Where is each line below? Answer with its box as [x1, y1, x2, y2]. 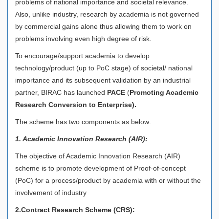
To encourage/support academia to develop [15, 51, 150, 60]
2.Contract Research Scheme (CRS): [15, 205, 135, 214]
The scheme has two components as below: [15, 117, 151, 126]
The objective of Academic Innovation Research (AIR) [15, 152, 180, 160]
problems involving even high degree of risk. [15, 34, 152, 43]
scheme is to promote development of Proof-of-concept [15, 164, 186, 172]
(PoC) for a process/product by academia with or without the [15, 176, 201, 184]
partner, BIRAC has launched [15, 88, 107, 96]
